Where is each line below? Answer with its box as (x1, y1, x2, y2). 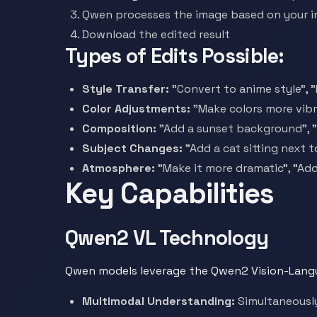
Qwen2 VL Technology (65, 225, 269, 250)
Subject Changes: (82, 141, 183, 156)
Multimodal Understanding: (82, 294, 235, 309)
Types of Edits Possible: (65, 43, 284, 69)
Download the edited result (82, 27, 230, 42)
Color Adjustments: (82, 101, 190, 116)
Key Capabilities (65, 175, 274, 212)
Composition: (82, 121, 156, 136)
